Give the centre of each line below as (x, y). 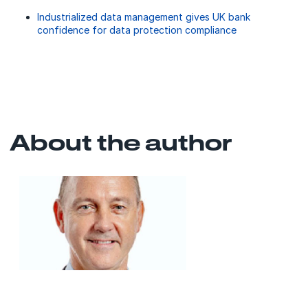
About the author (121, 142)
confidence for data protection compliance (137, 30)
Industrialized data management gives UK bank (144, 17)
